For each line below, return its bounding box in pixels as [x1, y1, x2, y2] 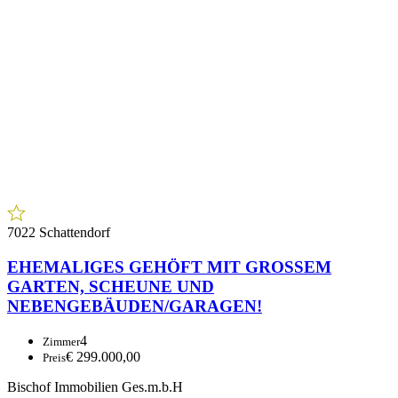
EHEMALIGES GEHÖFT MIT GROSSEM [7, 257, 331, 276]
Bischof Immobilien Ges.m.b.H [7, 378, 183, 394]
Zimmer [43, 334, 80, 348]
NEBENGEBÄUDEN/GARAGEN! [7, 296, 262, 315]
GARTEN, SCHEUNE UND [7, 276, 214, 296]
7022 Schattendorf [7, 225, 110, 241]
